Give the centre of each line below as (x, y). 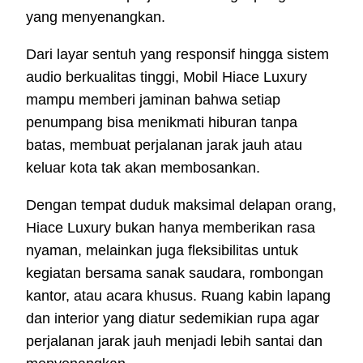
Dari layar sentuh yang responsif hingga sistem (177, 55)
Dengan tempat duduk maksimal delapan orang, (181, 205)
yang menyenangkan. (96, 17)
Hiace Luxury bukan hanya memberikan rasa (171, 228)
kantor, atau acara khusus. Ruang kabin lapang (178, 296)
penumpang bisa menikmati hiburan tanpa (162, 123)
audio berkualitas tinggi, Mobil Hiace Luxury (167, 77)
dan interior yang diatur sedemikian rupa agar (173, 319)
